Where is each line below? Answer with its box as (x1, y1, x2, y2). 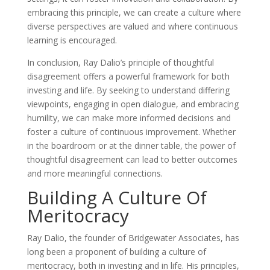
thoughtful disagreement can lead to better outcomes (27, 154, 237, 165)
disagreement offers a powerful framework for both (27, 71, 230, 82)
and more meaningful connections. (27, 168, 163, 179)
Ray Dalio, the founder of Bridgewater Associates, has (27, 232, 239, 243)
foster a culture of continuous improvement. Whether (27, 126, 236, 137)
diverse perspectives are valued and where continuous (27, 20, 238, 32)
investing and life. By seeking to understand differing (27, 84, 230, 96)
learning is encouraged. (27, 34, 117, 46)
